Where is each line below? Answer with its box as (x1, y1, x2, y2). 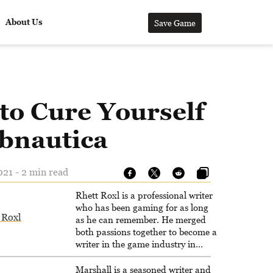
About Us (5, 17, 43, 27)
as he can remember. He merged (76, 214, 206, 225)
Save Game (154, 17, 196, 28)
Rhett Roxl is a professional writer (76, 190, 213, 200)
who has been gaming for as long (76, 202, 208, 213)
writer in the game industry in (76, 238, 196, 249)
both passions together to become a (76, 226, 217, 237)
